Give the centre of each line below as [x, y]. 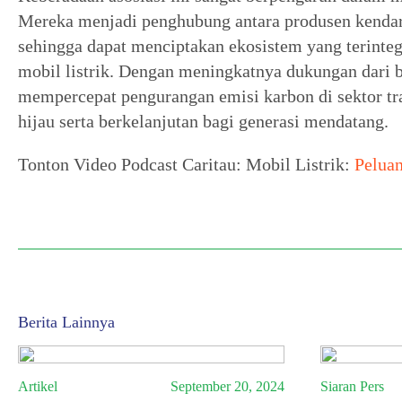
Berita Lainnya [66, 323]
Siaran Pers [353, 387]
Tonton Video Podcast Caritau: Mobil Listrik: [186, 165]
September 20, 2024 [228, 387]
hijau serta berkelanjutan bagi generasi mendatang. [203, 122]
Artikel [38, 387]
